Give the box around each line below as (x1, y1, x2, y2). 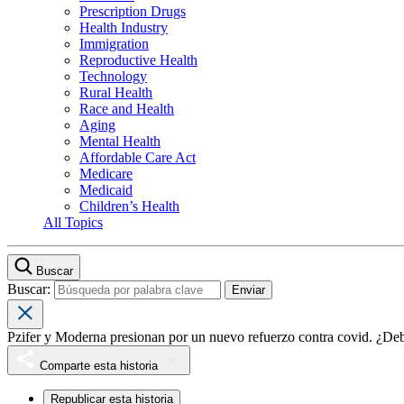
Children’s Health (79, 198, 179, 215)
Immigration (79, 36, 149, 52)
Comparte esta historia (40, 359, 158, 373)
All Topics (43, 215, 103, 231)
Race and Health (79, 101, 174, 117)
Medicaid (79, 182, 133, 198)
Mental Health (79, 133, 161, 150)
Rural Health (79, 85, 152, 101)
